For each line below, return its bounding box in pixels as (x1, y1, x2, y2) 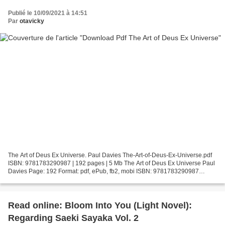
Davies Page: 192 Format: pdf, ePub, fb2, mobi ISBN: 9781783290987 (8, 168, 199, 175)
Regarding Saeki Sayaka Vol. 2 (8, 213, 139, 223)
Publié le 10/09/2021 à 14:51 (8, 9, 87, 17)
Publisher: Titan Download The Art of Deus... (8, 176, 129, 183)
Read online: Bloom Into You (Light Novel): (8, 200, 192, 211)
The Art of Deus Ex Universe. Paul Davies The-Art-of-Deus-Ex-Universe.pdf (8, 152, 212, 159)
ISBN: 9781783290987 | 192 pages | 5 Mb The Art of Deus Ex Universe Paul (8, 160, 215, 167)
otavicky (20, 17, 44, 25)
